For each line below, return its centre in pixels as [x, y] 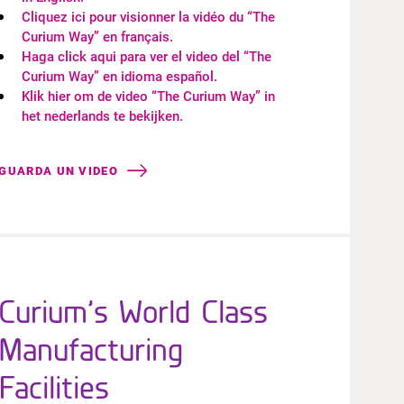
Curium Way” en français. [98, 37]
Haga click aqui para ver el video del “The [147, 57]
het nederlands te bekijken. [103, 116]
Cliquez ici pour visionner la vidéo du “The [149, 17]
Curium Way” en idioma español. [120, 77]
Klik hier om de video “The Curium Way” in [149, 96]
